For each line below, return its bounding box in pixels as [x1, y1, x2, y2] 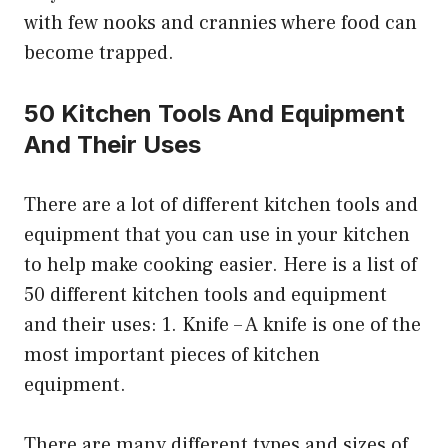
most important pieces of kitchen [24, 342, 320, 369]
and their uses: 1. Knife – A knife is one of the [24, 312, 421, 339]
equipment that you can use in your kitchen [24, 222, 410, 249]
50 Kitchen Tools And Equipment [24, 99, 405, 129]
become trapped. [24, 40, 174, 67]
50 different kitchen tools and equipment [24, 282, 387, 309]
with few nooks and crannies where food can [24, 10, 417, 37]
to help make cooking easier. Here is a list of [24, 252, 417, 279]
